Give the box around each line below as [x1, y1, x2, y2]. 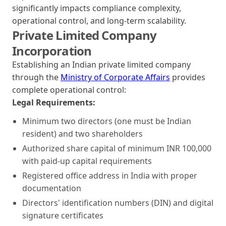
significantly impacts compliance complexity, [12, 2, 181, 14]
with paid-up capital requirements [22, 155, 152, 166]
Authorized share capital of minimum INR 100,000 [22, 142, 211, 154]
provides [170, 71, 205, 83]
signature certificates [22, 209, 103, 221]
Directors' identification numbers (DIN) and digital [22, 197, 213, 208]
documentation [22, 182, 81, 194]
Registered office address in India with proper [22, 169, 197, 181]
